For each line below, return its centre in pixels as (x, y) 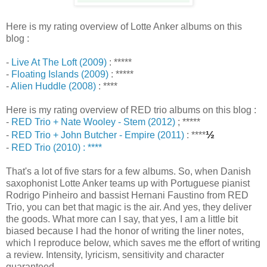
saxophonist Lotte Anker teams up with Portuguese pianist (128, 183)
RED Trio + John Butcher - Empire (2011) (98, 135)
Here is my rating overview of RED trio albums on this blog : (131, 110)
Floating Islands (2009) (60, 74)
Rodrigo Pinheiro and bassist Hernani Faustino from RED (127, 195)
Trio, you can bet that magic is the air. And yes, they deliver (129, 207)
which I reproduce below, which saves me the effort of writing (133, 243)
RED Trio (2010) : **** (57, 147)
